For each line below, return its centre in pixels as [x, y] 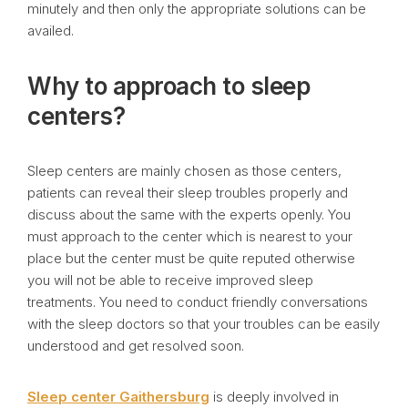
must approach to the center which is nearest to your [190, 236]
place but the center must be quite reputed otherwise [191, 258]
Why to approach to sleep [168, 86]
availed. [51, 31]
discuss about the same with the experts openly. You [189, 214]
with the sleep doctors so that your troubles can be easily [204, 324]
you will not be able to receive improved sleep [170, 280]
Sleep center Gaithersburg [118, 397]
